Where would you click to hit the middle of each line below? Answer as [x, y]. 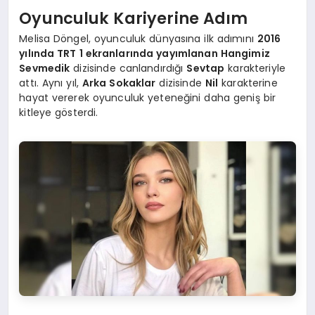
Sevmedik [45, 69]
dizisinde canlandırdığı [128, 69]
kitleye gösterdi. [59, 113]
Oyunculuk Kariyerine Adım [134, 18]
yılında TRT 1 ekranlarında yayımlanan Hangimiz [144, 54]
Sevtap [206, 69]
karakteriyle [255, 69]
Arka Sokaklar [119, 83]
